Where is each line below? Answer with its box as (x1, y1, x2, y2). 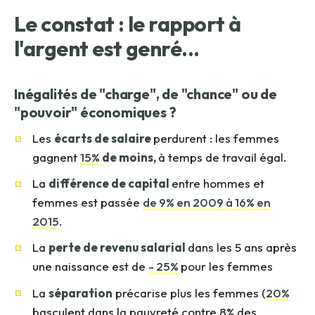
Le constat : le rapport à (14, 11, 241, 37)
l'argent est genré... (14, 35, 204, 62)
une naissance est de (32, 259, 148, 274)
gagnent (32, 150, 80, 165)
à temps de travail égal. (158, 150, 287, 165)
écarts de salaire (54, 131, 153, 146)
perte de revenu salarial (49, 240, 188, 255)
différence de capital (49, 176, 172, 191)
